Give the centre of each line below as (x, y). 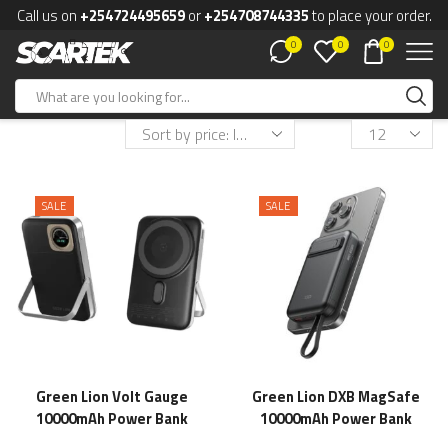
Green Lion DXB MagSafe (336, 396)
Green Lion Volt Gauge (112, 396)
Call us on (48, 15)
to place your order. (371, 15)
